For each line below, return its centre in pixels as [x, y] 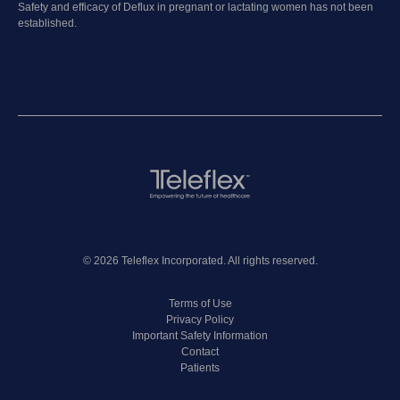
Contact [200, 352]
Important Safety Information [200, 336]
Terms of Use [200, 304]
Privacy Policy [200, 320]
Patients [200, 368]
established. [47, 23]
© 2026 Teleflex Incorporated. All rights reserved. [200, 261]
